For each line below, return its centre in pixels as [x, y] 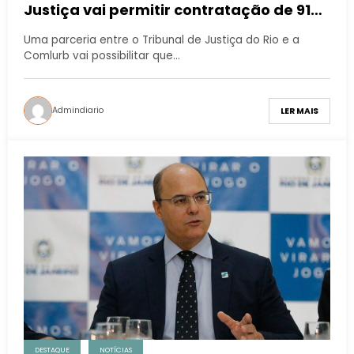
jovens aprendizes [92, 28]
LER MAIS [299, 111]
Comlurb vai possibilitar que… [102, 56]
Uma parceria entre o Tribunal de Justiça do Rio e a [162, 40]
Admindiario [78, 111]
